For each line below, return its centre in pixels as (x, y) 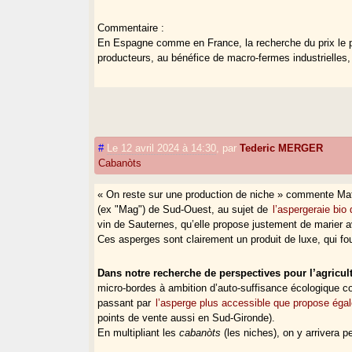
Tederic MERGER (282, 148)
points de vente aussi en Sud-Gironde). (187, 317)
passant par (126, 302)
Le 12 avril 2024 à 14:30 (162, 148)
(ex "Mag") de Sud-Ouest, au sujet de (185, 209)
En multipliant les (139, 332)
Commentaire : (131, 27)
